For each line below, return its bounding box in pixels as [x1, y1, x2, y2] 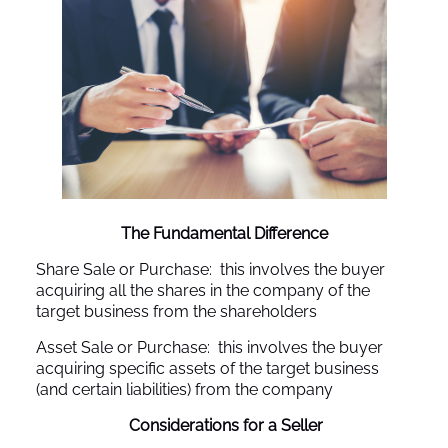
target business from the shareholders [36, 301, 317, 321]
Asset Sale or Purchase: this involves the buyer [36, 337, 383, 357]
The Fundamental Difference [120, 223, 328, 243]
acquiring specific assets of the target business [36, 358, 379, 378]
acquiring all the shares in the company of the [36, 280, 370, 300]
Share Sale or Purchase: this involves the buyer [36, 259, 385, 279]
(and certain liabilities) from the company [36, 379, 333, 399]
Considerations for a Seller [129, 415, 323, 435]
